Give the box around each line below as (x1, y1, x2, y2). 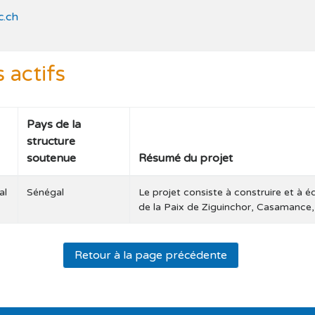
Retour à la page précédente (75, 247, 228, 262)
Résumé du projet (139, 150, 233, 165)
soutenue (27, 150, 77, 165)
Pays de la (27, 117, 82, 131)
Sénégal (27, 186, 65, 198)
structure (27, 134, 76, 148)
